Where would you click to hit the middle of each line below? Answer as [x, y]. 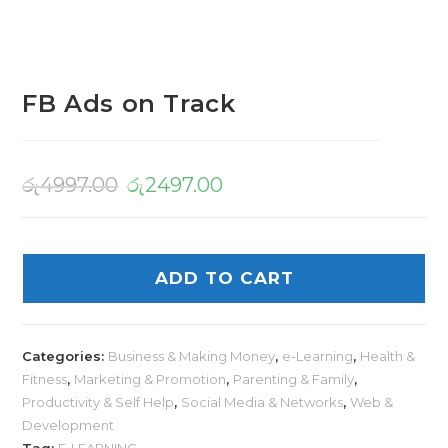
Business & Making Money [192, 356]
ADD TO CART [224, 278]
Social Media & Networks [262, 402]
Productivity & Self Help [98, 402]
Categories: [65, 356]
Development [68, 425]
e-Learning [318, 356]
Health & [388, 356]
